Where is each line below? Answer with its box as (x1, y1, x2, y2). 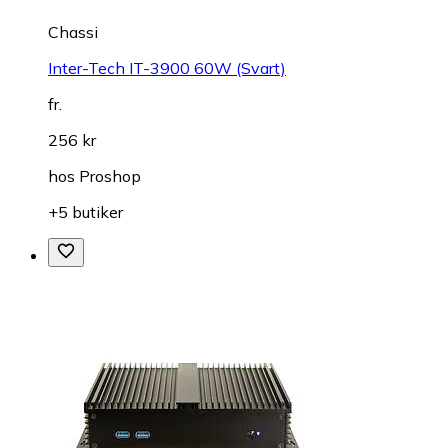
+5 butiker (48, 201, 123, 222)
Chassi (48, 21, 98, 42)
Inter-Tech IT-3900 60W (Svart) (48, 57, 286, 78)
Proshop (79, 165, 141, 186)
